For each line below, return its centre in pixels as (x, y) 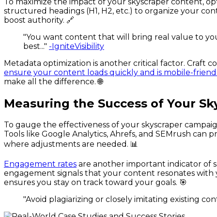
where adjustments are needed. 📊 (71, 144)
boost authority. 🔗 (39, 20)
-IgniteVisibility (77, 46)
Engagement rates (40, 164)
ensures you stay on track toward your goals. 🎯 (95, 182)
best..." (36, 46)
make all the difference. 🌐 (53, 82)
